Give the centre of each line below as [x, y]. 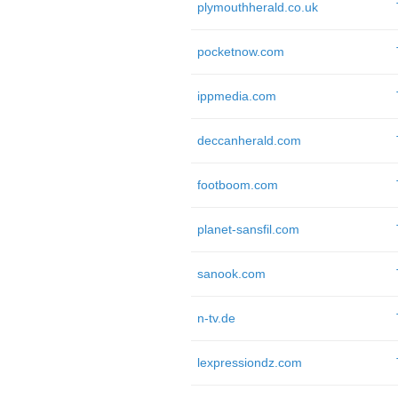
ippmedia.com [236, 96]
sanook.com [231, 274]
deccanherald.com [249, 140]
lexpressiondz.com [249, 362]
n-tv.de [216, 318]
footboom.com [237, 185]
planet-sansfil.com [248, 229]
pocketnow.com [240, 52]
